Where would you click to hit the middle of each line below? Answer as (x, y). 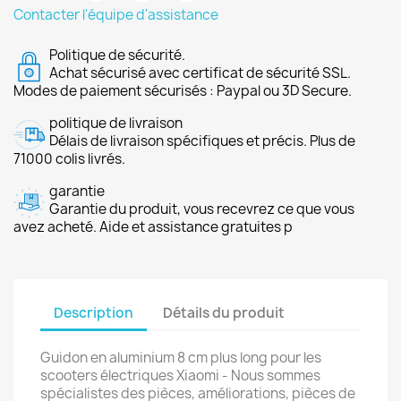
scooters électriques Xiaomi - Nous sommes (180, 375)
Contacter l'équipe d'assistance (116, 15)
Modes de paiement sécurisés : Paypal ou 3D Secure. (183, 91)
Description (94, 312)
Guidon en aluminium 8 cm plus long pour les (181, 358)
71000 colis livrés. (69, 159)
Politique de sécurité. (117, 55)
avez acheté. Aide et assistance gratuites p (153, 227)
